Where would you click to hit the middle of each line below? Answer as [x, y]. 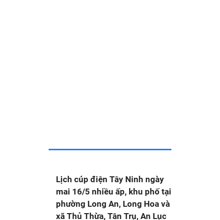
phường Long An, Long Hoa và [113, 204]
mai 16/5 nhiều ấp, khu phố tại [114, 192]
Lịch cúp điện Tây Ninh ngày [110, 179]
